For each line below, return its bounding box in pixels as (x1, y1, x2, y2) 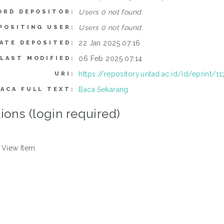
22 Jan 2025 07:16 (78, 39, 140, 47)
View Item (1, 143, 35, 152)
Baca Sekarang (78, 85, 128, 93)
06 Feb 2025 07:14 (78, 54, 142, 62)
